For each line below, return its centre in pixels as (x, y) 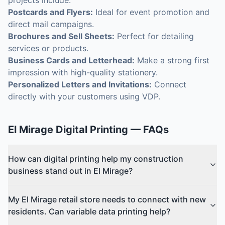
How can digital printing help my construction (96, 159)
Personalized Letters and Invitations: (80, 84)
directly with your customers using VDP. (84, 96)
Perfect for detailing (154, 36)
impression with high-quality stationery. (83, 72)
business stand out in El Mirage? (70, 171)
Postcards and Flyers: (50, 12)
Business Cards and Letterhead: (71, 60)
